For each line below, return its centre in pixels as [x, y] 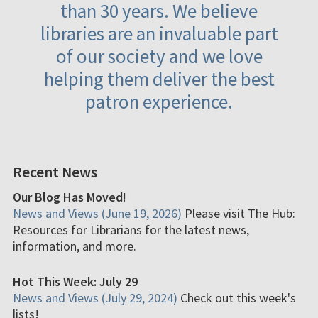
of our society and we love [159, 56]
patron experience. [159, 101]
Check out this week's [238, 297]
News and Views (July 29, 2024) [97, 297]
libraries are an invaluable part [159, 33]
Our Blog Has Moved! [70, 197]
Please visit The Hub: [240, 213]
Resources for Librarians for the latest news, [131, 229]
